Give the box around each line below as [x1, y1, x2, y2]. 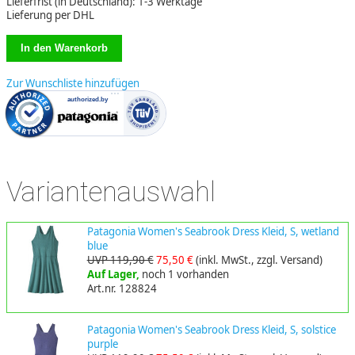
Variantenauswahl [6, 175, 216, 208]
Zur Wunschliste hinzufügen [6, 75, 139, 90]
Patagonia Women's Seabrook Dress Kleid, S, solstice [86, 322, 336, 337]
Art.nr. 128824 [86, 281, 157, 296]
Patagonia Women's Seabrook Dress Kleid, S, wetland [86, 224, 339, 239]
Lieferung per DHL [6, 7, 94, 22]
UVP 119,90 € [86, 253, 154, 268]
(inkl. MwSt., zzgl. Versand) [193, 253, 323, 268]
